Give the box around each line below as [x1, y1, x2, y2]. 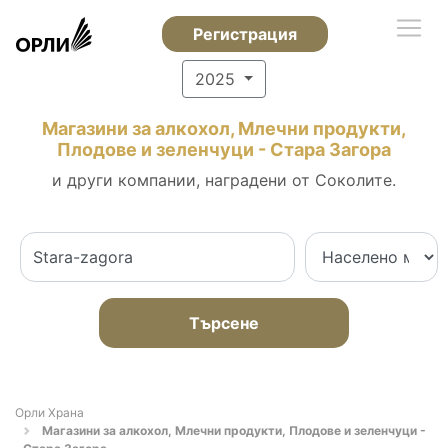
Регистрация [192, 24, 297, 44]
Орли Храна [15, 405, 84, 420]
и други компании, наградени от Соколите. [52, 170, 396, 190]
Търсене [189, 313, 259, 333]
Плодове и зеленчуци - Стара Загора [57, 139, 391, 160]
